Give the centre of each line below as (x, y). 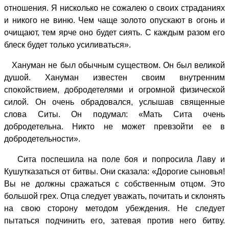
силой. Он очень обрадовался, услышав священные (114, 102)
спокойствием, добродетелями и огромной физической (114, 89)
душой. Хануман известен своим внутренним (114, 77)
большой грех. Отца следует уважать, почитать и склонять (114, 196)
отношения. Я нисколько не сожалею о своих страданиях (114, 8)
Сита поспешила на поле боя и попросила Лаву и (114, 159)
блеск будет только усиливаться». (67, 44)
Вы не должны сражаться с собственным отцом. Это (114, 184)
